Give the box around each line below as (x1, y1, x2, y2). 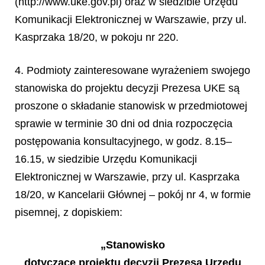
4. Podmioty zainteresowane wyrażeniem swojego (15, 64, 250, 76)
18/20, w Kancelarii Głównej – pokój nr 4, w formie (15, 189, 251, 201)
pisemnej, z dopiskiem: (15, 206, 122, 218)
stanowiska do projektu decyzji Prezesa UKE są (15, 82, 240, 94)
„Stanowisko (100, 238, 165, 251)
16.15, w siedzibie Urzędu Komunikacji (15, 153, 197, 165)
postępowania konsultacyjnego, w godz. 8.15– (15, 135, 232, 147)
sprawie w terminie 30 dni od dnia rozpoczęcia (15, 118, 232, 130)
